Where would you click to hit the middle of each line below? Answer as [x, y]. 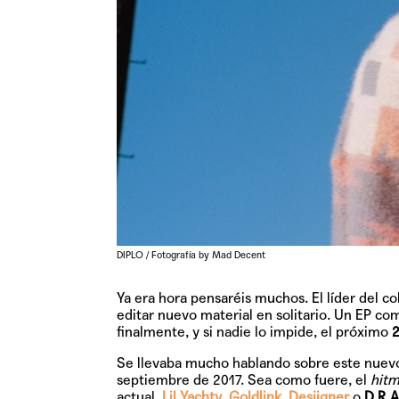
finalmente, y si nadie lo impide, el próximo [254, 331]
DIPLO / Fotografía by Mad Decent [191, 255]
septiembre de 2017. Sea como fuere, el [243, 379]
